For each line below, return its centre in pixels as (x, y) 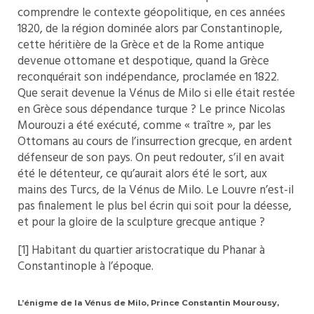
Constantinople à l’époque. (86, 267)
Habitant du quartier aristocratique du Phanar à (147, 251)
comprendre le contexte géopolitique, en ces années (151, 13)
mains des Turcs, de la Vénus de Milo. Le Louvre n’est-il (156, 190)
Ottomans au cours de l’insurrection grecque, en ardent (155, 142)
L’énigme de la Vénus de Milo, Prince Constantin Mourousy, (148, 302)
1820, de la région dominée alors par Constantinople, (150, 29)
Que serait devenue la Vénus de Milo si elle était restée (156, 94)
